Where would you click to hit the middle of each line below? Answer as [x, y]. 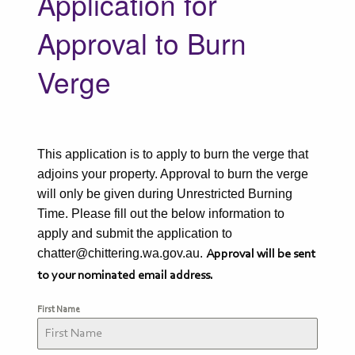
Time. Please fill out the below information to [161, 214]
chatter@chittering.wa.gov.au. [122, 253]
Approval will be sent [261, 254]
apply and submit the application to [135, 233]
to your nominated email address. [126, 276]
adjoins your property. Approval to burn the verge [173, 174]
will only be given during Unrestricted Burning [165, 194]
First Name [59, 310]
